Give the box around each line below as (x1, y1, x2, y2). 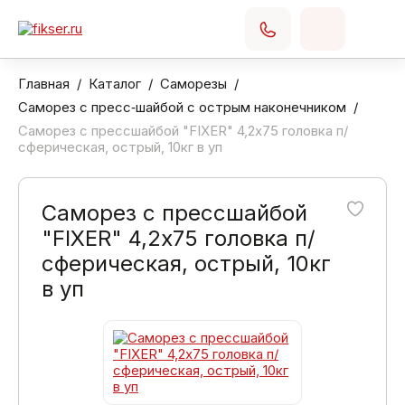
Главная (18, 75, 70, 92)
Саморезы (160, 75, 227, 92)
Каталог (89, 75, 141, 92)
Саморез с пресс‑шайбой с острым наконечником (18, 99, 346, 116)
